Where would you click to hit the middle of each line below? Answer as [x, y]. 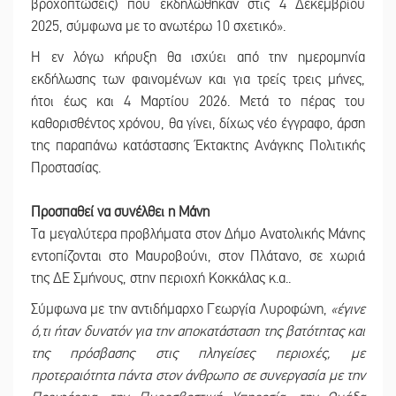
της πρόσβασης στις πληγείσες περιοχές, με [198, 354]
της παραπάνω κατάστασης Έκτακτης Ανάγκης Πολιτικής [198, 146]
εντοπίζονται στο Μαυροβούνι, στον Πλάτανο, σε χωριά [198, 257]
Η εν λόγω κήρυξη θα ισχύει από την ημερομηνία [198, 58]
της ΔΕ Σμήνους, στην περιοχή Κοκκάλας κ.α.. [161, 279]
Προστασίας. [66, 168]
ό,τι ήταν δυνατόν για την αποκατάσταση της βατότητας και [198, 332]
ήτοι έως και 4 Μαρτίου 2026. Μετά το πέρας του [198, 102]
